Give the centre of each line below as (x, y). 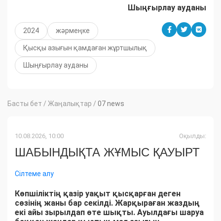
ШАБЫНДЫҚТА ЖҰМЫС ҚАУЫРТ (107, 152)
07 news (111, 104)
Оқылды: (193, 136)
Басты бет (25, 104)
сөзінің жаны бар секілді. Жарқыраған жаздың (107, 203)
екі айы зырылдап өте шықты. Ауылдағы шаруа (110, 213)
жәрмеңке (73, 31)
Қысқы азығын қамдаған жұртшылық (85, 48)
